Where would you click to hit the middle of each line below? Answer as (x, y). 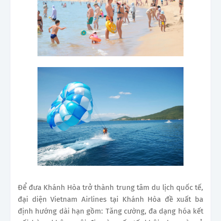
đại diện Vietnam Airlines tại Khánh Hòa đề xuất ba (110, 199)
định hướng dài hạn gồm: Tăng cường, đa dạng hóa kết (110, 211)
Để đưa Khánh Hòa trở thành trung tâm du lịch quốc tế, (110, 187)
